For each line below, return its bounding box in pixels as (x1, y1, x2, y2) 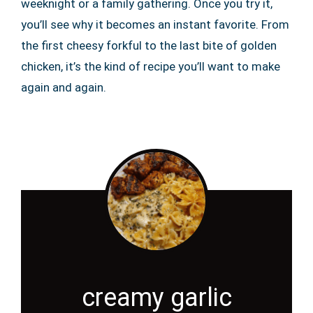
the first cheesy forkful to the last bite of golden (21, 38, 277, 53)
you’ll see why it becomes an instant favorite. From (21, 17, 289, 32)
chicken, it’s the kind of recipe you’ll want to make (21, 59, 280, 74)
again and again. (21, 80, 106, 95)
